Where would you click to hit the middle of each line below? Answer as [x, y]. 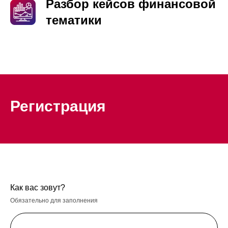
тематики [74, 20]
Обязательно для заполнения [54, 201]
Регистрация [58, 106]
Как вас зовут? [38, 188]
